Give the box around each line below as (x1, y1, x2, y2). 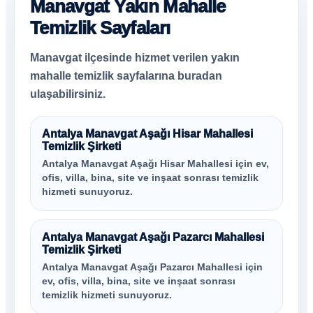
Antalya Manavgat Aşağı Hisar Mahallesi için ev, (42, 159, 269, 169)
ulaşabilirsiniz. (30, 88, 105, 100)
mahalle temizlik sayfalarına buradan (30, 70, 222, 82)
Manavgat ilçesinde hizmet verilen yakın (30, 52, 240, 64)
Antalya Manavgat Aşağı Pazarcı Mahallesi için (42, 262, 263, 272)
